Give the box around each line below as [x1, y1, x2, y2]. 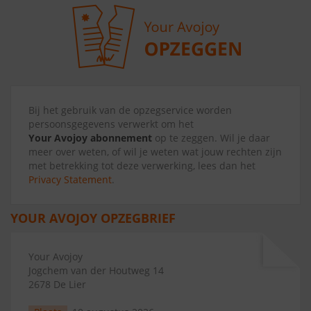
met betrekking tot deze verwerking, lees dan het [28, 159, 255, 172]
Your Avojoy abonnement [28, 131, 152, 144]
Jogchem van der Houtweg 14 [28, 264, 164, 277]
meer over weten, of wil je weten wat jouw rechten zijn [28, 145, 282, 158]
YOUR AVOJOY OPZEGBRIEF [10, 210, 176, 226]
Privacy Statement [28, 173, 112, 186]
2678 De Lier [28, 278, 86, 291]
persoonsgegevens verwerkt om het [28, 117, 194, 131]
